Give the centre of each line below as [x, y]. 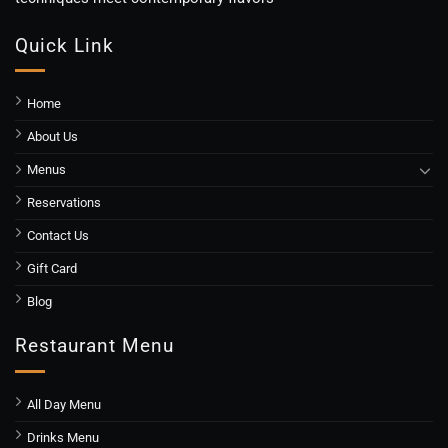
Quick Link [64, 45]
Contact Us [58, 236]
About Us [52, 137]
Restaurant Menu [94, 346]
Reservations [64, 203]
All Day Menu [64, 404]
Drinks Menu [63, 437]
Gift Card [52, 269]
